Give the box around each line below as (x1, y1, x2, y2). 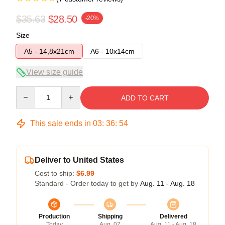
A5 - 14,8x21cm (24, 47, 74, 55)
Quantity (16, 86, 42, 95)
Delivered (159, 212, 187, 220)
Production (39, 212, 70, 220)
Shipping (97, 212, 123, 220)
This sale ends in (28, 119, 93, 128)
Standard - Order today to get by (35, 179, 140, 187)
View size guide (26, 67, 83, 76)
